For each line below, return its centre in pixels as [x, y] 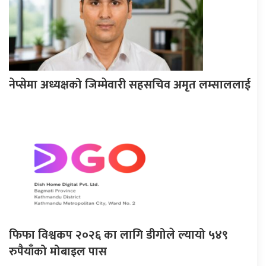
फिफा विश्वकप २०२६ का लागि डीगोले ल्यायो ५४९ [118, 235]
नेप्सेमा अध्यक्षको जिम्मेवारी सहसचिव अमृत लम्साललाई [130, 85]
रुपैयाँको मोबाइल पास [58, 251]
